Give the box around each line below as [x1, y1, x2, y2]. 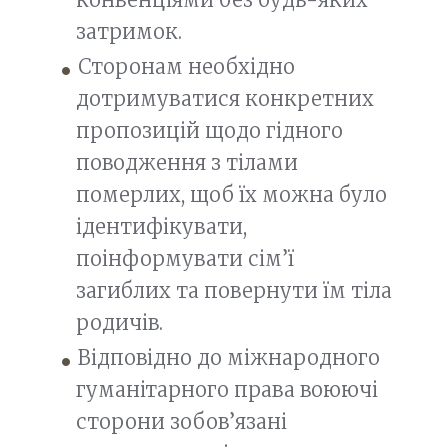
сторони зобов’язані [76, 408, 287, 434]
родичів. [76, 309, 163, 335]
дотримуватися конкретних [76, 85, 374, 111]
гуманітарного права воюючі [76, 376, 378, 402]
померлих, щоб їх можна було [76, 181, 387, 207]
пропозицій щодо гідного [76, 117, 343, 143]
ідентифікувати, [76, 213, 247, 239]
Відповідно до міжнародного [78, 344, 380, 370]
